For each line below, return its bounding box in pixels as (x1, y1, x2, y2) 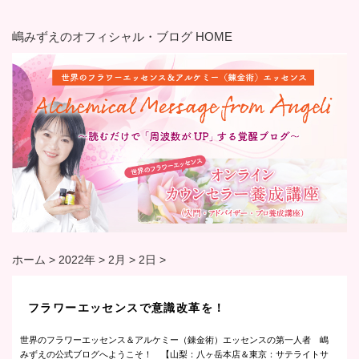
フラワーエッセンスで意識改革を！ (28, 301, 226, 315)
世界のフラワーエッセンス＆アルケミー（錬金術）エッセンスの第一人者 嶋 (20, 335, 329, 345)
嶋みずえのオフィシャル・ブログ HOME (12, 30, 232, 43)
